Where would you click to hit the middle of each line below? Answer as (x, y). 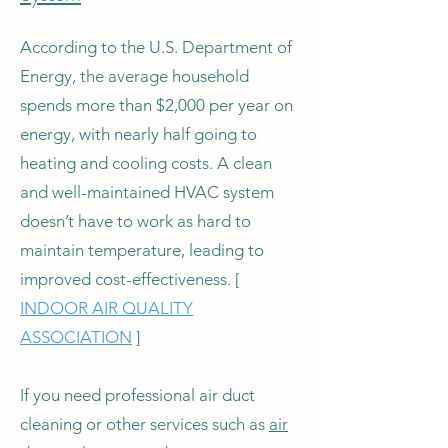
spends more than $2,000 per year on (156, 105)
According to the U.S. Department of (156, 47)
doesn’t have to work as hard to (135, 221)
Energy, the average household (134, 76)
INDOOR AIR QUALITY (106, 308)
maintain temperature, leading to (142, 250)
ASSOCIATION (76, 337)
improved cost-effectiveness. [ (129, 279)
